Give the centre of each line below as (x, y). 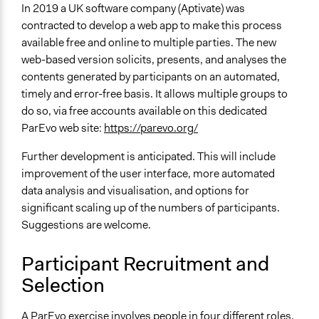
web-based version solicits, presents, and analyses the (154, 60)
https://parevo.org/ (151, 128)
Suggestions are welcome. (86, 225)
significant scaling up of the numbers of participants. (151, 208)
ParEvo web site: (63, 128)
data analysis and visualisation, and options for (135, 191)
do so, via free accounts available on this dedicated (144, 111)
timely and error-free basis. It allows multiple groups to (155, 94)
